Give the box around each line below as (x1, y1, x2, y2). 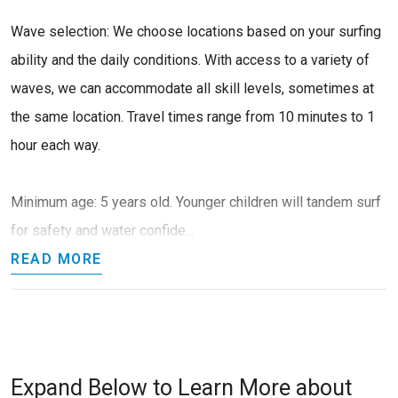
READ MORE (11, 250, 102, 267)
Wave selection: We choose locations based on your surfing (11, 22, 381, 40)
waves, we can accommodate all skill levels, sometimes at (11, 79, 374, 97)
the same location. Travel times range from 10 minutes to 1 (11, 107, 375, 125)
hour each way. (11, 136, 100, 154)
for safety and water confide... (11, 221, 194, 239)
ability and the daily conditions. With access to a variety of (11, 51, 370, 68)
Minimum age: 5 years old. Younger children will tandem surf (11, 193, 381, 211)
